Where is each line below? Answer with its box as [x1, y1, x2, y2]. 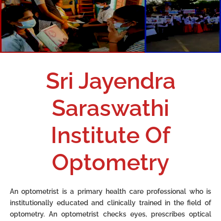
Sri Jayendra [45, 68, 176, 95]
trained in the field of [139, 199, 211, 207]
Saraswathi [52, 95, 169, 122]
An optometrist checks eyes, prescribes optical [49, 210, 212, 219]
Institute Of [51, 122, 170, 149]
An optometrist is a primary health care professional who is [10, 187, 211, 196]
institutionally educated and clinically [10, 199, 139, 207]
